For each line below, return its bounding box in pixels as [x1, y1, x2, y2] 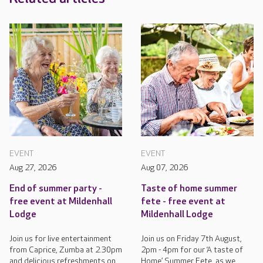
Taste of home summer [141, 183, 237, 195]
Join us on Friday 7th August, [141, 234, 242, 244]
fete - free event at [141, 196, 225, 208]
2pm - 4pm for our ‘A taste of [141, 245, 243, 255]
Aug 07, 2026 [141, 163, 188, 173]
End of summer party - [9, 183, 102, 195]
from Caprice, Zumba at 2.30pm [9, 245, 122, 255]
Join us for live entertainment [9, 234, 112, 244]
